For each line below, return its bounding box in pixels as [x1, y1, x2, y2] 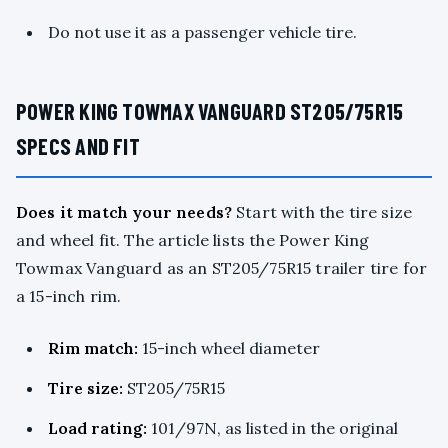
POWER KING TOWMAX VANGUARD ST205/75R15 [16, 98, 404, 125]
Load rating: [48, 418, 147, 439]
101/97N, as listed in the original [147, 418, 398, 439]
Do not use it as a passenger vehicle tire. [48, 22, 357, 43]
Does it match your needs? [16, 202, 232, 223]
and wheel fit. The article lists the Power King [16, 230, 370, 251]
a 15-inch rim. [16, 286, 122, 307]
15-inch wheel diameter [138, 338, 320, 359]
